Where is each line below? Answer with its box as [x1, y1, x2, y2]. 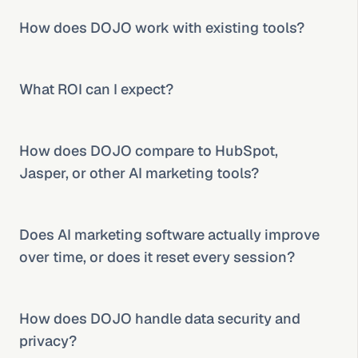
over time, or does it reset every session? [19, 248, 295, 266]
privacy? [19, 332, 77, 350]
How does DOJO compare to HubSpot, [19, 141, 278, 160]
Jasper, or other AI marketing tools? [19, 164, 259, 182]
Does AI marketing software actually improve [19, 225, 320, 244]
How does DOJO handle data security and [19, 309, 300, 328]
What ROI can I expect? [19, 80, 173, 98]
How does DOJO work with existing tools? [19, 18, 304, 37]
